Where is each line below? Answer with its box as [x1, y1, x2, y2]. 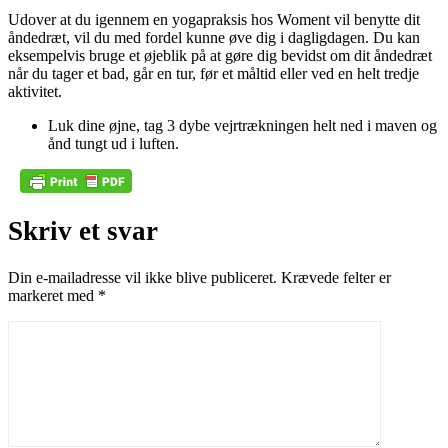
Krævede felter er [281, 269, 391, 287]
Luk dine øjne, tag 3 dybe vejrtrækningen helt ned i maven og [48, 117, 437, 135]
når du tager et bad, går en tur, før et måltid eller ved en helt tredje [8, 65, 419, 83]
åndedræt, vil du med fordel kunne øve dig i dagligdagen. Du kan [8, 29, 420, 47]
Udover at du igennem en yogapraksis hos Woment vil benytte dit [8, 11, 420, 29]
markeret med [8, 287, 98, 305]
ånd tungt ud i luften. [48, 135, 179, 153]
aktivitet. [8, 83, 62, 101]
